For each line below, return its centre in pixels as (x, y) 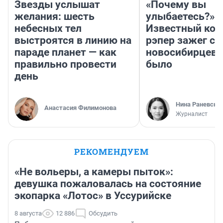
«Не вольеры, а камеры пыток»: (94, 172)
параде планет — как (65, 53)
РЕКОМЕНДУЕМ (111, 152)
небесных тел (48, 29)
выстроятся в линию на (73, 41)
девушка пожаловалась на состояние (108, 184)
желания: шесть (55, 17)
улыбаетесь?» (180, 17)
